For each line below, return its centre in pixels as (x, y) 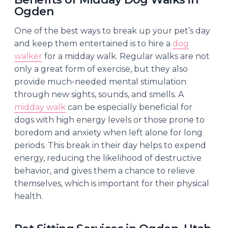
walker (28, 56)
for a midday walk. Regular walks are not (126, 56)
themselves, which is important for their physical (112, 183)
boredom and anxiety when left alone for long (108, 132)
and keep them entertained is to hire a (93, 43)
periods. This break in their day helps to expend (110, 145)
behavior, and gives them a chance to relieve (105, 170)
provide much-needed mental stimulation (100, 81)
